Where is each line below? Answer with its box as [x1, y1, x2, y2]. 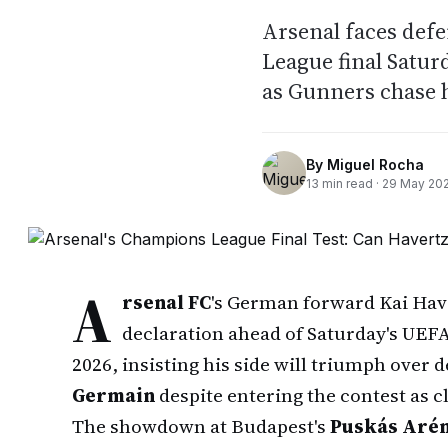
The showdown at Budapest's [72, 413, 330, 439]
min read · [319, 175, 382, 191]
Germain [72, 382, 155, 408]
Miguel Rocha [327, 155, 424, 173]
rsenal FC [122, 289, 211, 315]
